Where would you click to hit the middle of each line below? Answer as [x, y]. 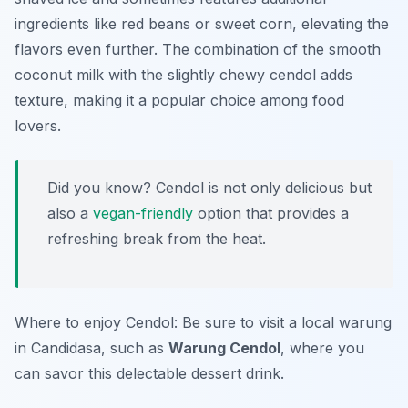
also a [70, 214]
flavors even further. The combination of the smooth [198, 50]
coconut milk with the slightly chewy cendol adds [184, 75]
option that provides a [271, 214]
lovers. [38, 126]
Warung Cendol [224, 348]
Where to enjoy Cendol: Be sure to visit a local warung [203, 323]
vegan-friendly [143, 214]
